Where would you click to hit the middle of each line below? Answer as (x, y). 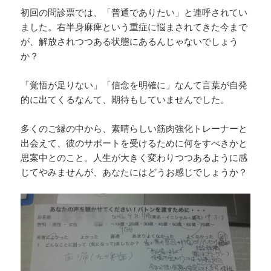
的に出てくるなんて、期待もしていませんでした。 (125, 99)
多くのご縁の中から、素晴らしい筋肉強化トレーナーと (134, 128)
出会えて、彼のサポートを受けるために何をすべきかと (134, 142)
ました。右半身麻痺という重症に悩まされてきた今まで (134, 26)
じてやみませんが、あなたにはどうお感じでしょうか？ (134, 171)
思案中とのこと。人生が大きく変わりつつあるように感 (134, 157)
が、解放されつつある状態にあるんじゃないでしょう (130, 41)
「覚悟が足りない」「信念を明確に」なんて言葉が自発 (134, 84)
